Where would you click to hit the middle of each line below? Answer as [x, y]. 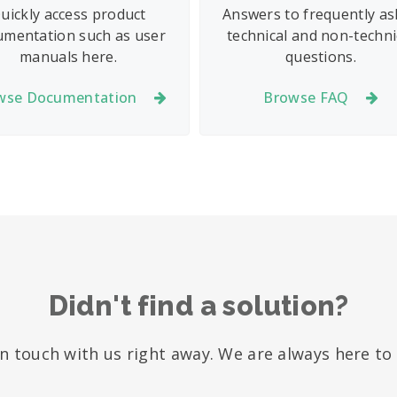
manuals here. [68, 57]
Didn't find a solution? [198, 305]
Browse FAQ [306, 97]
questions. [320, 57]
